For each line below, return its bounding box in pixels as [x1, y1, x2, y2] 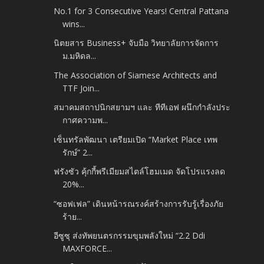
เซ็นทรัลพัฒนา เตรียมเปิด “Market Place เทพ [54, 133, 218, 145]
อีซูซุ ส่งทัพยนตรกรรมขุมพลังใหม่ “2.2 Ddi [54, 230, 206, 242]
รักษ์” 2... [62, 146, 93, 158]
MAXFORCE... [62, 243, 113, 255]
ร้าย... [62, 210, 82, 222]
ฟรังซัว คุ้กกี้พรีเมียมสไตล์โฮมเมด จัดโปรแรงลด [54, 166, 226, 177]
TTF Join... [62, 82, 100, 94]
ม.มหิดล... [62, 50, 97, 62]
